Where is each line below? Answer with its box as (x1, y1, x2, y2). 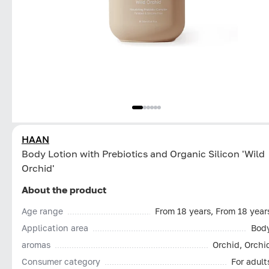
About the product (22, 183, 106, 196)
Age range (22, 205, 63, 216)
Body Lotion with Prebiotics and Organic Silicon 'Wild (22, 147, 265, 160)
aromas (22, 239, 50, 250)
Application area (22, 222, 88, 233)
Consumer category (22, 256, 100, 267)
